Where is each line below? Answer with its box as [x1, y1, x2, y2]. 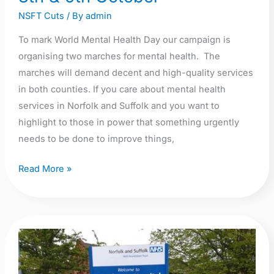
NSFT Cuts [18, 10, 64, 22]
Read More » [18, 163, 72, 174]
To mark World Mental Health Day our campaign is [18, 34, 231, 45]
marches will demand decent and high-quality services [18, 67, 253, 78]
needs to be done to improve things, [18, 133, 174, 144]
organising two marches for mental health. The [18, 50, 220, 62]
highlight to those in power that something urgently [18, 116, 239, 128]
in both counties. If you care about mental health [18, 83, 226, 95]
